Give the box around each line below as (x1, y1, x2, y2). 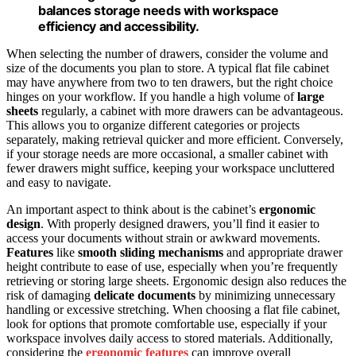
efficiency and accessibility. (38, 17, 199, 34)
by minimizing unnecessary (195, 288, 335, 302)
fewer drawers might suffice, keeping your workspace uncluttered (6, 161, 335, 175)
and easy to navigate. (6, 175, 111, 189)
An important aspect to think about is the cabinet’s (6, 202, 259, 216)
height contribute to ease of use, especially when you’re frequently (6, 259, 338, 273)
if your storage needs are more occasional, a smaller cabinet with (6, 146, 328, 161)
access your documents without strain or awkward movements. (6, 230, 320, 245)
